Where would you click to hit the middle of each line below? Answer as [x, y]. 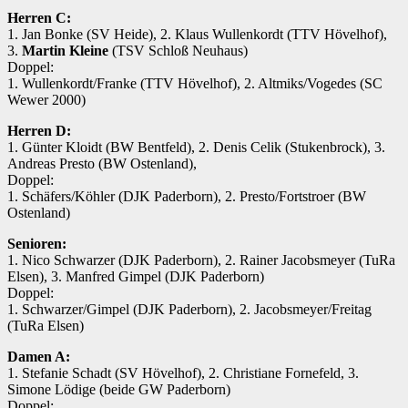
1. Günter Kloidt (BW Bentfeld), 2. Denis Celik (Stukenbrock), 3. [196, 148]
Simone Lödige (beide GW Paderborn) [119, 390]
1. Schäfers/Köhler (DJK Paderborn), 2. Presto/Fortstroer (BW [187, 197]
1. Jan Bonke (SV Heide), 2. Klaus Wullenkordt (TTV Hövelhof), [197, 35]
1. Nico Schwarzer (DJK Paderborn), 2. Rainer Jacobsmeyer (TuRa [201, 260]
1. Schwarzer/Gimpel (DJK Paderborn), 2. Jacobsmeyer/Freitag [189, 310]
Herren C [37, 18]
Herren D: [39, 131]
